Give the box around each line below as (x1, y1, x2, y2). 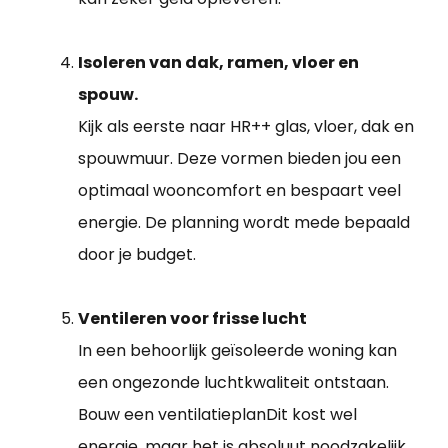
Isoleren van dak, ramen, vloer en (78, 51, 359, 75)
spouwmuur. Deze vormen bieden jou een (78, 147, 401, 171)
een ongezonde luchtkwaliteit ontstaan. (78, 371, 389, 395)
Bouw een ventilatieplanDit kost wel (78, 403, 357, 427)
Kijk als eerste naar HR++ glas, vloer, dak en (78, 115, 414, 139)
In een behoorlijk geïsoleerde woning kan (78, 339, 397, 363)
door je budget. (78, 243, 196, 267)
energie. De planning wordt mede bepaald (78, 211, 410, 235)
